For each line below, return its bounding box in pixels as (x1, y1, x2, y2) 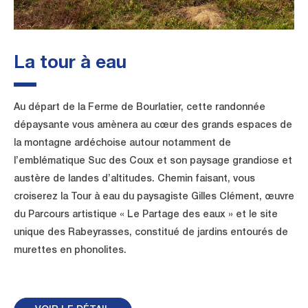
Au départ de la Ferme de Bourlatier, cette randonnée (14, 103, 265, 113)
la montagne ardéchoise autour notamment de (14, 139, 231, 149)
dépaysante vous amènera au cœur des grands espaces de (14, 121, 292, 131)
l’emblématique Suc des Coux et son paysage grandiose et (14, 157, 292, 167)
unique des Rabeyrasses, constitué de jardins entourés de (14, 228, 288, 239)
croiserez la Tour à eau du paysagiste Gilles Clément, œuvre (14, 192, 294, 203)
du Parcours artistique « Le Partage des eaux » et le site (14, 210, 278, 221)
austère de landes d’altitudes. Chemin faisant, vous (14, 175, 255, 185)
